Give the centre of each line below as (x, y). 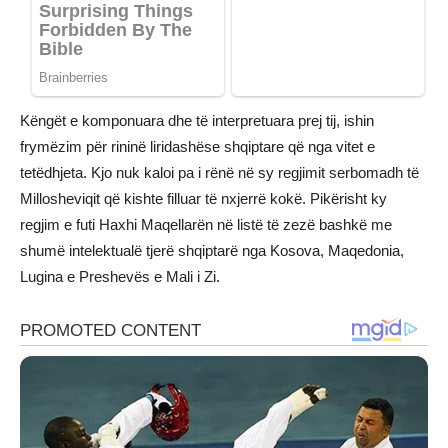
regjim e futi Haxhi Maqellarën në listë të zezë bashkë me (206, 225)
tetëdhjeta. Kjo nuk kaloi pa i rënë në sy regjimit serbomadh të (219, 173)
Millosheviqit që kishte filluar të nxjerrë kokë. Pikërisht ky (203, 199)
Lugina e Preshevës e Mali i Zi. (120, 277)
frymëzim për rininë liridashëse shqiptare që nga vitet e (197, 147)
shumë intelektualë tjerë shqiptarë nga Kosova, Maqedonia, (212, 251)
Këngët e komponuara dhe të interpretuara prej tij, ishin (197, 121)
